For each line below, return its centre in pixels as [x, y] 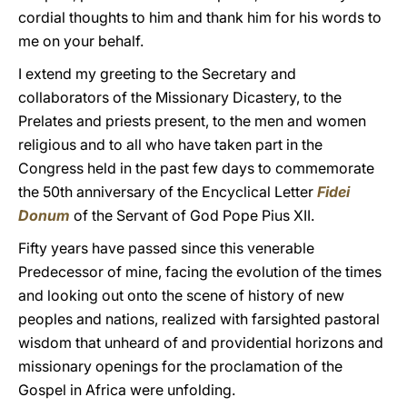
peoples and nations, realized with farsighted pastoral [199, 319]
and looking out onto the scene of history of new [181, 295]
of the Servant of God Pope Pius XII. [194, 215]
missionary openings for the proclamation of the [180, 366]
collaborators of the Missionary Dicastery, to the [180, 97]
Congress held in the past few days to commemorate [196, 168]
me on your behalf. [81, 41]
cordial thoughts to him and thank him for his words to [200, 17]
